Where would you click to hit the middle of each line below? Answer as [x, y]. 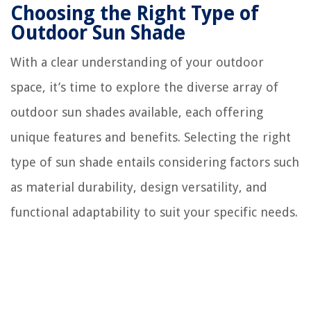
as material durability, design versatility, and [139, 187]
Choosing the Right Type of [135, 13]
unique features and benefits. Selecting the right [151, 137]
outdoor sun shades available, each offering [137, 112]
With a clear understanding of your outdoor [137, 62]
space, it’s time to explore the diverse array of [144, 87]
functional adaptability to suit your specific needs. [154, 212]
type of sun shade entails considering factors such [155, 162]
